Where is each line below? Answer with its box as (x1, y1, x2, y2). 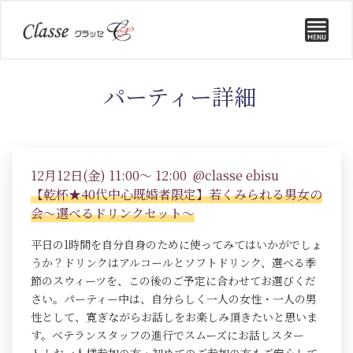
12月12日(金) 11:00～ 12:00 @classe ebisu (31, 166, 279, 185)
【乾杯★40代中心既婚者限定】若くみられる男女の (31, 185, 322, 204)
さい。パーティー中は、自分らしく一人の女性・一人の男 (31, 291, 317, 307)
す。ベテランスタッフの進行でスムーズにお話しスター (31, 327, 304, 344)
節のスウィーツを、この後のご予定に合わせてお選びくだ (31, 273, 316, 289)
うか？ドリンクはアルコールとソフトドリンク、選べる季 (31, 255, 316, 271)
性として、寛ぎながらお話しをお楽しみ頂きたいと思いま (31, 309, 318, 325)
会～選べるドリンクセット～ (31, 204, 195, 223)
